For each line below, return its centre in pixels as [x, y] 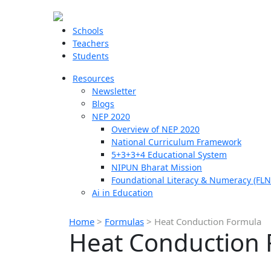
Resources [93, 78]
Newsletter [114, 91]
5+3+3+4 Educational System [169, 155]
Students [91, 56]
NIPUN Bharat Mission [157, 167]
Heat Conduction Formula [208, 221]
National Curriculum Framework [176, 142]
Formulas [124, 221]
